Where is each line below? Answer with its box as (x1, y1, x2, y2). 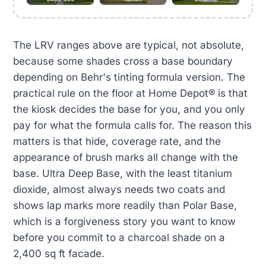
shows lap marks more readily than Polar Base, (13, 199, 237, 211)
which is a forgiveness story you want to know (13, 215, 236, 227)
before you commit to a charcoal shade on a (13, 231, 225, 243)
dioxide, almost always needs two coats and (13, 183, 225, 195)
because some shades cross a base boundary (13, 55, 233, 67)
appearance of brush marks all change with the (13, 151, 238, 163)
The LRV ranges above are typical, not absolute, (13, 39, 244, 51)
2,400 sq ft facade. (13, 247, 104, 259)
